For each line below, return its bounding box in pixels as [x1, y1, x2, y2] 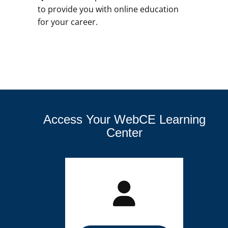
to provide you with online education [38, 4, 179, 15]
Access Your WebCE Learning [43, 112, 206, 126]
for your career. [38, 16, 100, 27]
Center [106, 126, 142, 139]
